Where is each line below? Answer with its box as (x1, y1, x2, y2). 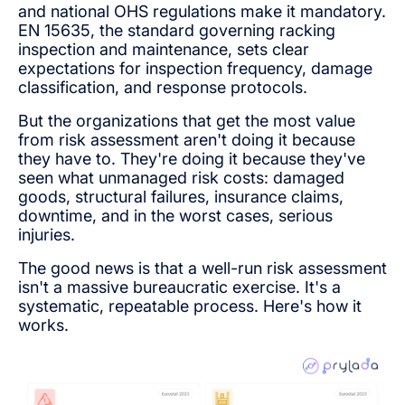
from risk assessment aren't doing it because (18, 129, 355, 149)
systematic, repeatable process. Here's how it (18, 296, 362, 316)
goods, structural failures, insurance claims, (18, 186, 344, 206)
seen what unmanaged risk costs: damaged (18, 167, 344, 187)
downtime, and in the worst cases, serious (18, 205, 333, 225)
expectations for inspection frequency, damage (18, 58, 372, 78)
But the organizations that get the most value (18, 110, 355, 130)
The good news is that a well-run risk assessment (18, 258, 387, 278)
